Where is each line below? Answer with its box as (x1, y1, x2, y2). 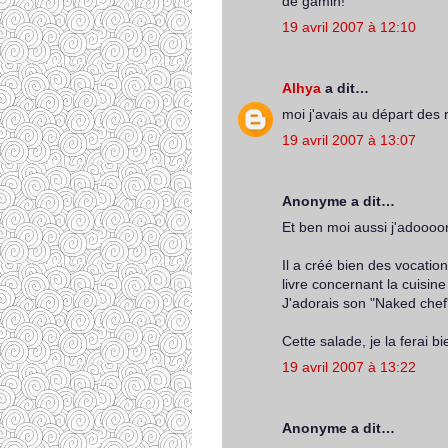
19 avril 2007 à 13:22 (282, 359, 416, 375)
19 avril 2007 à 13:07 (282, 132, 416, 148)
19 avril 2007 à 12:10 (282, 19, 416, 35)
